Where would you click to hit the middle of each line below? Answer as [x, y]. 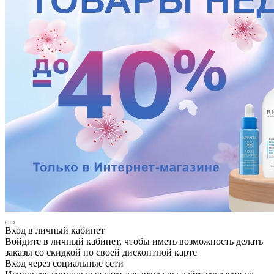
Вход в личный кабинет [55, 230]
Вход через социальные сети [64, 263]
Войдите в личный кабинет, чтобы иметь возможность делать [134, 241]
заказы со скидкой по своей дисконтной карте [101, 252]
